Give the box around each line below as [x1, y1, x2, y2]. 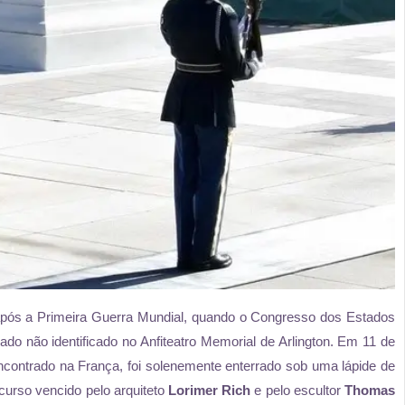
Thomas [344, 382, 396, 399]
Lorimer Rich [168, 382, 251, 399]
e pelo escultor [250, 382, 345, 399]
